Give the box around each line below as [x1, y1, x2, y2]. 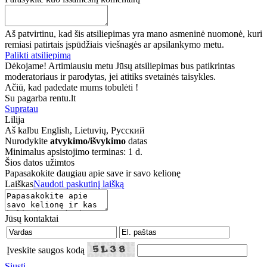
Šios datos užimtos [5, 157, 74, 167]
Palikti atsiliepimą [5, 49, 71, 60]
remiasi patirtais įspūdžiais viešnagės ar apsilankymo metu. [5, 39, 224, 49]
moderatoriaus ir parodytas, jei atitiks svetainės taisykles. [5, 71, 216, 82]
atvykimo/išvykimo [50, 135, 126, 146]
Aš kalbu [5, 125, 41, 135]
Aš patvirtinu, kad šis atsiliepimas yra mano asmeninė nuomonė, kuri [5, 28, 262, 39]
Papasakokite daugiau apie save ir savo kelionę [5, 167, 181, 178]
